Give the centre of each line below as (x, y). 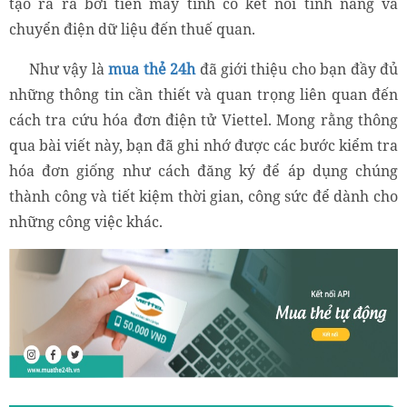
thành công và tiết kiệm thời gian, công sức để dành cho (203, 196)
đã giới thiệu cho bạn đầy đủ (297, 69)
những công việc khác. (86, 221)
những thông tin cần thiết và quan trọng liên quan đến (203, 94)
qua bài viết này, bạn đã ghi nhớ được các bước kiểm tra (203, 145)
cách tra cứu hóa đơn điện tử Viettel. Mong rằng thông (203, 119)
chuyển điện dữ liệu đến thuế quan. (132, 29)
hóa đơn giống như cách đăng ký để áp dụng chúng (203, 170)
